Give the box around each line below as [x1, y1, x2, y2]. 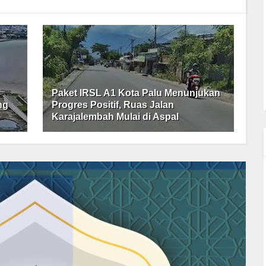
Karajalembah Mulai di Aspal [52, 111, 179, 122]
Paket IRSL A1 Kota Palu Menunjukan [52, 87, 221, 98]
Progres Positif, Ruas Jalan [52, 99, 175, 110]
